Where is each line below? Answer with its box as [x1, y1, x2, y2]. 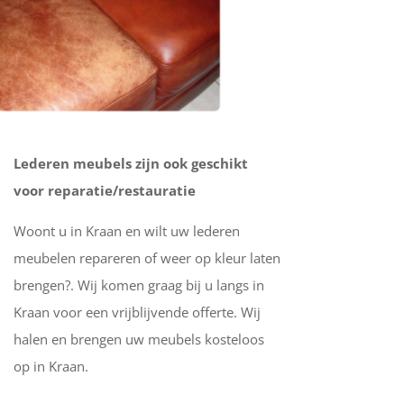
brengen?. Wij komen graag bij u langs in [13, 275, 264, 294]
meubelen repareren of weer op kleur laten [13, 248, 280, 267]
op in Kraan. [13, 356, 88, 375]
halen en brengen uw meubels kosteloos [13, 329, 264, 348]
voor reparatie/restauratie [13, 180, 196, 199]
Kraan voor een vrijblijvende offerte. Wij [13, 302, 261, 321]
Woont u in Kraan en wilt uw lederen [13, 221, 240, 240]
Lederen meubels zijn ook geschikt [13, 153, 248, 172]
